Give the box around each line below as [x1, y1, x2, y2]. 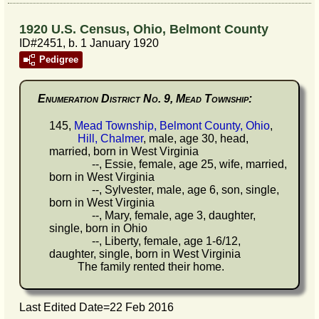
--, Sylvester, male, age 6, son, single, [49, 184, 279, 197]
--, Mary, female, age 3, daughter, [49, 209, 256, 222]
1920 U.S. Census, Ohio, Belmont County [19, 22, 268, 37]
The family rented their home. [49, 261, 224, 273]
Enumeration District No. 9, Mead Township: [38, 93, 252, 105]
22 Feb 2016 [110, 301, 174, 314]
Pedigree [39, 54, 78, 66]
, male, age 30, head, [143, 132, 249, 145]
